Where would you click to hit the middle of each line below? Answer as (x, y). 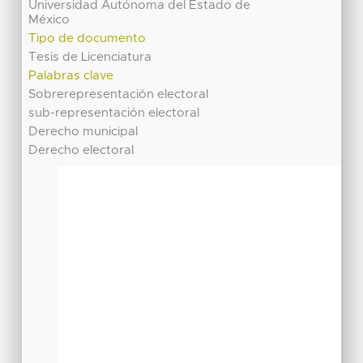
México (49, 20)
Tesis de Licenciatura (90, 58)
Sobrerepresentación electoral (119, 95)
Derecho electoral (81, 151)
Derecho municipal (83, 132)
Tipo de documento (88, 39)
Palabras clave (71, 76)
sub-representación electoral (114, 113)
